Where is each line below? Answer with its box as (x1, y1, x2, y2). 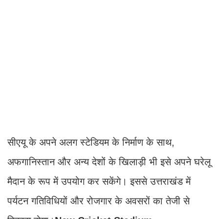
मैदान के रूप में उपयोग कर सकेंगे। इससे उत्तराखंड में (7, 176, 191, 187)
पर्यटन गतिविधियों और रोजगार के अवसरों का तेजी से (7, 196, 190, 207)
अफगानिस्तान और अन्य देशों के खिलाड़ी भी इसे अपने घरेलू (7, 156, 211, 168)
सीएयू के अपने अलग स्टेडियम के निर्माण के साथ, (7, 137, 175, 148)
